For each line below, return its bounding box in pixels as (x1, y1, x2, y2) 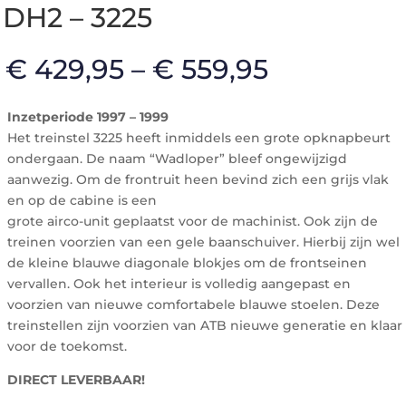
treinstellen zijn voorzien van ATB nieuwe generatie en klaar (7, 317, 402, 333)
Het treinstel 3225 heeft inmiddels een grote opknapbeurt (7, 130, 391, 146)
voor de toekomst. (7, 338, 127, 354)
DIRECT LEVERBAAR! (7, 372, 145, 388)
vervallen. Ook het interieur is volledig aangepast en (7, 275, 351, 292)
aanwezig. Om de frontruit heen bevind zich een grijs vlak (7, 171, 389, 188)
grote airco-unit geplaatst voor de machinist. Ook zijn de (7, 213, 378, 229)
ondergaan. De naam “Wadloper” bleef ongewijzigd (7, 150, 347, 167)
